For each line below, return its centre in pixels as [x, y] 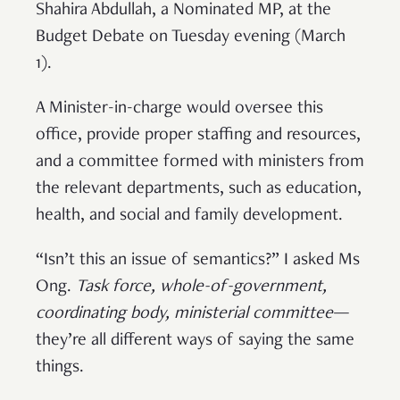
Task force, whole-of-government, [201, 287]
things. [62, 367]
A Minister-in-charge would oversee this [179, 108]
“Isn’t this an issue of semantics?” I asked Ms [198, 260]
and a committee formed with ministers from [200, 162]
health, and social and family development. [189, 216]
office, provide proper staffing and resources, [198, 135]
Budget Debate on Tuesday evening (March [191, 37]
